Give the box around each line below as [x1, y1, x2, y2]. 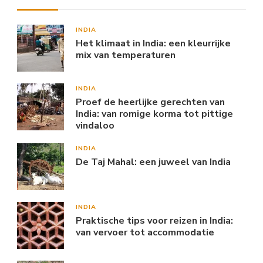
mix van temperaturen [76, 49, 176, 62]
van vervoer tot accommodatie [76, 226, 214, 240]
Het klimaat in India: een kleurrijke [76, 37, 231, 50]
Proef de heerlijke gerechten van [76, 96, 225, 109]
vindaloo [76, 119, 114, 133]
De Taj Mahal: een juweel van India [76, 156, 231, 169]
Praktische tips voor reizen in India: [76, 214, 233, 228]
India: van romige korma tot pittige [76, 107, 233, 121]
